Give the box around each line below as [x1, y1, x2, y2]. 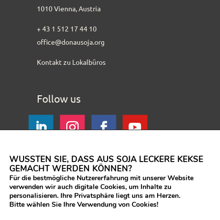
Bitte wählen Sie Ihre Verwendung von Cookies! [9, 200, 158, 209]
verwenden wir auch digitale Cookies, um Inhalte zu [9, 182, 171, 192]
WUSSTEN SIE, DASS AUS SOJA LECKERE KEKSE [9, 154, 203, 165]
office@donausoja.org [36, 37, 105, 46]
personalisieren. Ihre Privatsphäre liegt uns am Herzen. [9, 191, 180, 200]
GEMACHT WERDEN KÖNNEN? [9, 163, 132, 174]
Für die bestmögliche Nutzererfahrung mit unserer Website [9, 173, 193, 183]
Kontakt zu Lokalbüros [36, 57, 106, 66]
